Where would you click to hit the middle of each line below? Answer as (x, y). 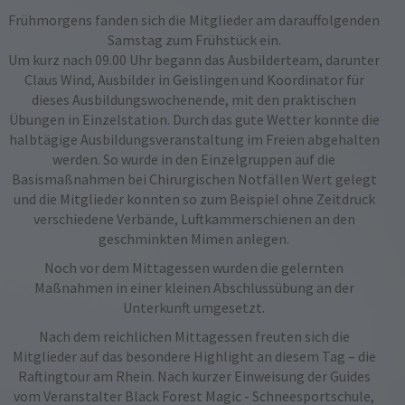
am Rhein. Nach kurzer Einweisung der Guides (230, 376)
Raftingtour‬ (54, 376)
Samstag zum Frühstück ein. (194, 39)
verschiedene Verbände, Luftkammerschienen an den (194, 218)
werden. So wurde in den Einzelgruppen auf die (194, 159)
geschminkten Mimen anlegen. (194, 238)
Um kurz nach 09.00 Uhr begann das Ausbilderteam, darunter (194, 59)
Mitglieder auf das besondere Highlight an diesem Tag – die (194, 356)
